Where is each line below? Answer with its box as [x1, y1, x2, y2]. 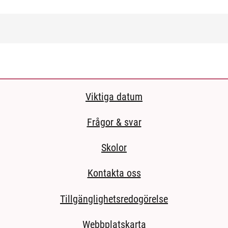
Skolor [101, 141, 127, 154]
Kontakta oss [87, 167, 141, 180]
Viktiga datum [85, 90, 142, 103]
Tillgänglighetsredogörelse [60, 192, 168, 205]
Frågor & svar [87, 116, 141, 128]
